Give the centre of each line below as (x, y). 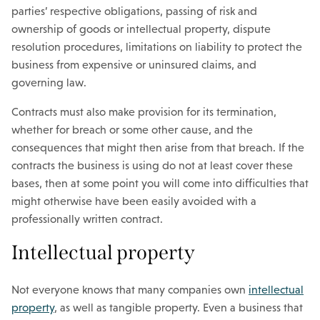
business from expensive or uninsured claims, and (134, 65)
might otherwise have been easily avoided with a (134, 201)
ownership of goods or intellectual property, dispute (141, 29)
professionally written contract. (87, 219)
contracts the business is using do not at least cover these (152, 165)
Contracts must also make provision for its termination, (144, 112)
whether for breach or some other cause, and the (132, 130)
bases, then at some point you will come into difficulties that (160, 183)
